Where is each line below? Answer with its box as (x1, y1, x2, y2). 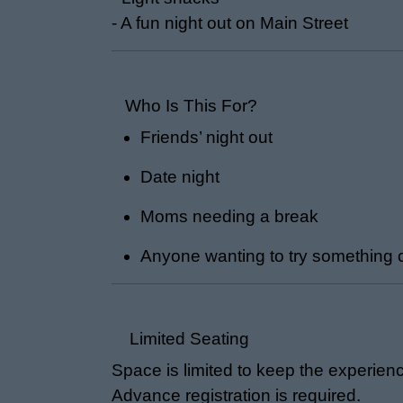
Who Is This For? (112, 96, 257, 115)
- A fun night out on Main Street (112, 13, 348, 32)
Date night (140, 167, 219, 186)
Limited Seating (112, 329, 249, 348)
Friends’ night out (140, 128, 273, 147)
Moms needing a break (140, 207, 318, 226)
